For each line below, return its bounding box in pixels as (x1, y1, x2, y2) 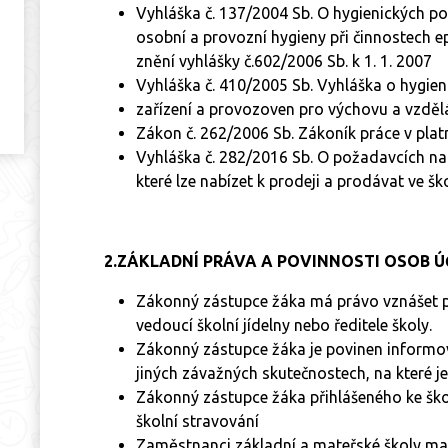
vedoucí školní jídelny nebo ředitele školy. (136, 315, 432, 334)
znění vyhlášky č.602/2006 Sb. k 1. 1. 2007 (136, 51, 432, 70)
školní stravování (136, 411, 259, 430)
